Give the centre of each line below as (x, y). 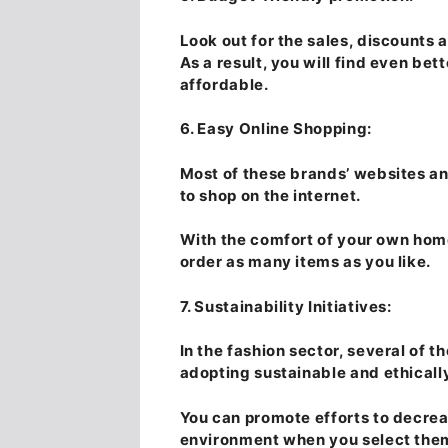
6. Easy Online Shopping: (275, 129)
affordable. (224, 84)
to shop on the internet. (270, 195)
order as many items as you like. (305, 262)
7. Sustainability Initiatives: (285, 306)
